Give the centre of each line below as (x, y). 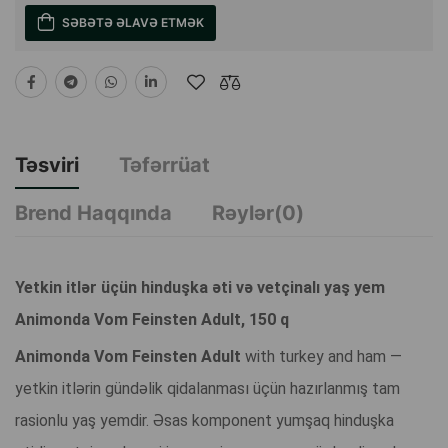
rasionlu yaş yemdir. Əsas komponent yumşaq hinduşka (204, 421)
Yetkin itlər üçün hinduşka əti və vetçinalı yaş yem (200, 288)
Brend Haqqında (93, 213)
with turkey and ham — (323, 357)
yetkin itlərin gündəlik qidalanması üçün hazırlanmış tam (207, 389)
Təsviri (47, 165)
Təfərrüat (164, 165)
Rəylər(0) (258, 213)
